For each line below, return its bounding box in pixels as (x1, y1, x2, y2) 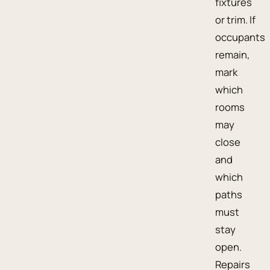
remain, (215, 48, 250, 62)
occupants (215, 30, 265, 45)
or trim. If (215, 13, 256, 27)
